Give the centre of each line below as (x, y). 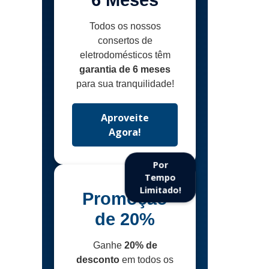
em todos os (147, 260)
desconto (98, 260)
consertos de (125, 41)
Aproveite (125, 118)
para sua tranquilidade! (125, 84)
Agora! (125, 132)
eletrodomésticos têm (125, 55)
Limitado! (160, 191)
